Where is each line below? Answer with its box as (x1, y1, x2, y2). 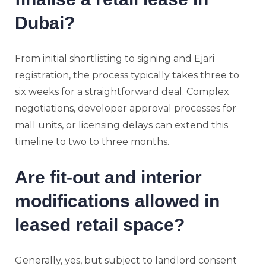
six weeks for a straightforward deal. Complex (15, 85, 229, 97)
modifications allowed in (15, 191, 220, 211)
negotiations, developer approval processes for (15, 102, 236, 114)
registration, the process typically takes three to (15, 69, 239, 81)
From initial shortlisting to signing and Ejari (15, 52, 214, 64)
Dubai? (15, 12, 75, 33)
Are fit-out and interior (15, 167, 202, 187)
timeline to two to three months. (15, 135, 169, 147)
